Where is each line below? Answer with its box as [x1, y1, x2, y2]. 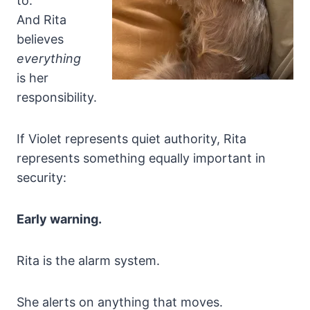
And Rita [17, 12, 66, 28]
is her [17, 71, 48, 86]
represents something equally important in [17, 151, 266, 166]
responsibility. [17, 90, 97, 105]
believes [17, 32, 64, 47]
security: [17, 170, 66, 185]
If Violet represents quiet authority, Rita [17, 131, 246, 147]
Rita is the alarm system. [17, 253, 160, 268]
